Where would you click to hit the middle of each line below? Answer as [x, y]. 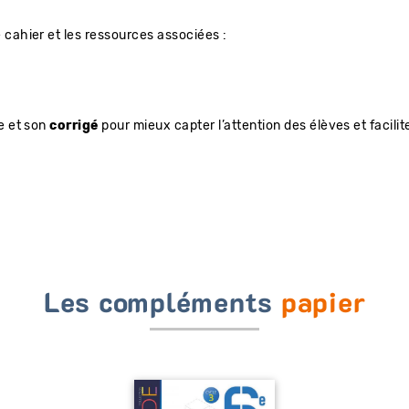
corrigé [76, 126]
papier [323, 304]
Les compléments [162, 304]
